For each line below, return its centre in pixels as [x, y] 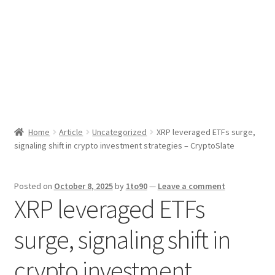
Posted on [34, 186]
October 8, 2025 [83, 186]
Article [71, 132]
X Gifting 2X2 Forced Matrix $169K [83, 56]
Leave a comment [191, 186]
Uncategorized [120, 132]
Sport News [38, 23]
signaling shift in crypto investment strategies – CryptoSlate [124, 146]
